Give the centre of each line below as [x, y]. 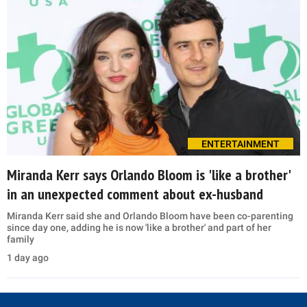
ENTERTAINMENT [241, 144]
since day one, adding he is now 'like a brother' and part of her [139, 227]
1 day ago [28, 257]
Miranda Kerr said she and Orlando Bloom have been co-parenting [150, 216]
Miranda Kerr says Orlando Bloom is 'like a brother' [149, 174]
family [21, 239]
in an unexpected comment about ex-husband [135, 194]
